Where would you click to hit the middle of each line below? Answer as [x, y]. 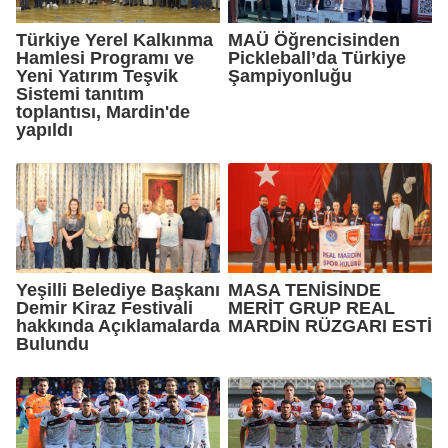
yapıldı [44, 129]
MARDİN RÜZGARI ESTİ [330, 325]
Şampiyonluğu [290, 75]
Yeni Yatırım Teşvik [97, 75]
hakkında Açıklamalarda [118, 325]
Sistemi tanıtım [80, 93]
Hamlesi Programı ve [105, 57]
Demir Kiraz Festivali [104, 307]
